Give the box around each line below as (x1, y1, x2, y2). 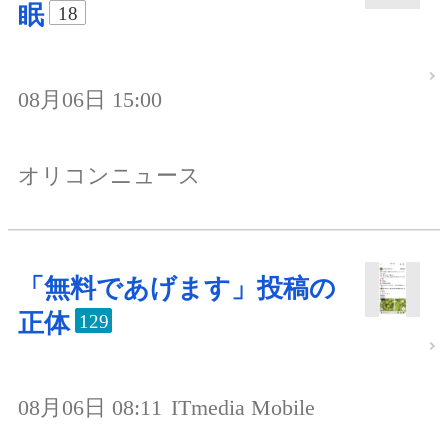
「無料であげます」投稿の (18, 274, 336, 304)
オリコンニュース (18, 163, 201, 189)
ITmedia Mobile (171, 395, 315, 421)
